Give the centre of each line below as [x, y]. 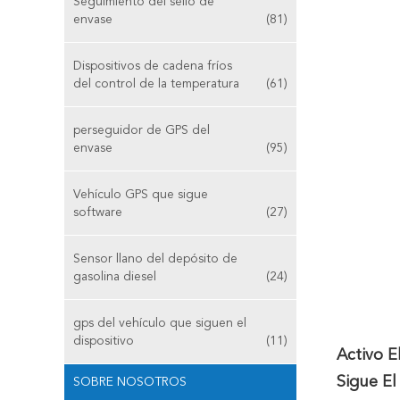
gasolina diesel [115, 277]
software [98, 212]
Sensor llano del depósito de [155, 259]
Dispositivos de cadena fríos [153, 66]
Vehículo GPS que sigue [141, 195]
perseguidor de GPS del [142, 130]
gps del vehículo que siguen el [160, 323]
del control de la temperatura [156, 84]
